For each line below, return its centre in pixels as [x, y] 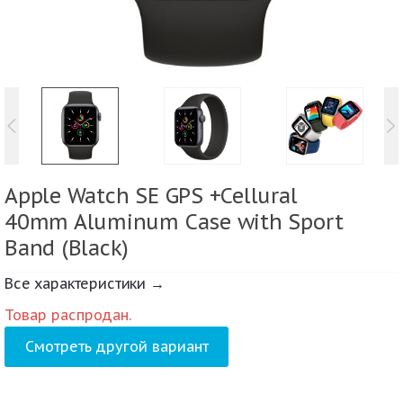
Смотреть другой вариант [116, 347]
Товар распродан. [68, 315]
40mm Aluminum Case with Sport [174, 221]
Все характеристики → [85, 284]
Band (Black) [67, 247]
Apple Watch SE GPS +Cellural [151, 195]
